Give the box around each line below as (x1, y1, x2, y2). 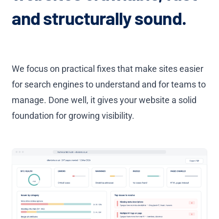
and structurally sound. (12, 6, 189, 28)
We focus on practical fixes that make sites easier (12, 63, 203, 74)
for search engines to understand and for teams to (12, 79, 206, 89)
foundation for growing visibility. (12, 110, 134, 121)
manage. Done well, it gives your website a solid (12, 94, 197, 105)
